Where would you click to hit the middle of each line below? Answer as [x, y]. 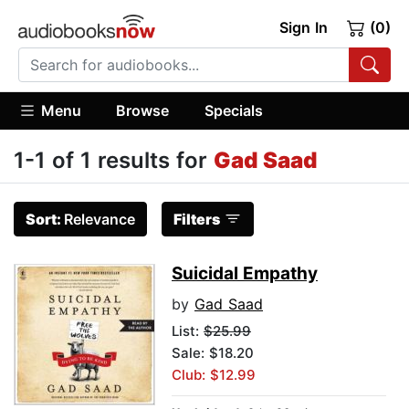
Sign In [303, 27]
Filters [197, 220]
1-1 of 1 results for [114, 161]
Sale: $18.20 [213, 353]
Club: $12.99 [214, 375]
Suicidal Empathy [245, 274]
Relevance [100, 220]
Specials [233, 110]
